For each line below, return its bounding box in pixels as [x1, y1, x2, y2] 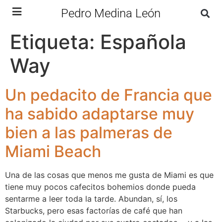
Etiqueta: [10, 30, 100, 54]
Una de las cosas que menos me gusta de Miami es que [5, 170, 214, 180]
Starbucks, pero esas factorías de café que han [5, 206, 182, 216]
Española [100, 30, 186, 54]
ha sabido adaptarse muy [5, 104, 194, 123]
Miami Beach [5, 142, 101, 161]
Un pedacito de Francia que [5, 85, 212, 105]
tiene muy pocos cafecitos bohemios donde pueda [5, 182, 196, 192]
